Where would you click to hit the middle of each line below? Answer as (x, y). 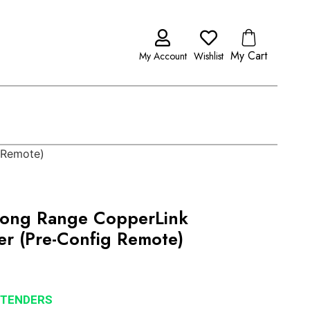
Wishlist (208, 56)
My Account (163, 56)
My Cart (248, 56)
